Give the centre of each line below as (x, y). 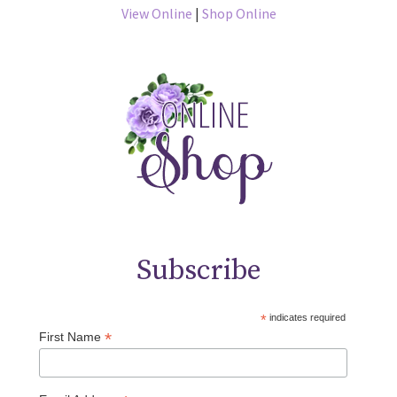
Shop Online (239, 14)
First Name (72, 337)
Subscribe (198, 272)
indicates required (306, 318)
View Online (156, 14)
